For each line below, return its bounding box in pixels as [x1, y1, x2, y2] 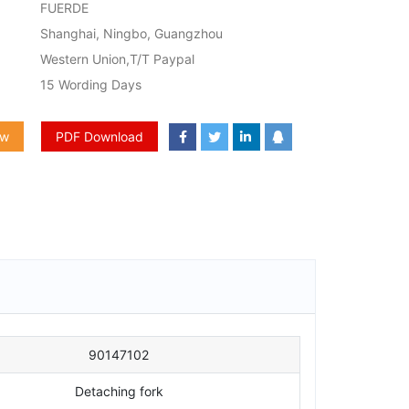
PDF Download [56, 129, 144, 144]
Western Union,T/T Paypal [40, 51, 195, 67]
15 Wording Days [40, 77, 142, 92]
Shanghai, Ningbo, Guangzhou [40, 26, 224, 41]
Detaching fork [74, 383, 163, 399]
